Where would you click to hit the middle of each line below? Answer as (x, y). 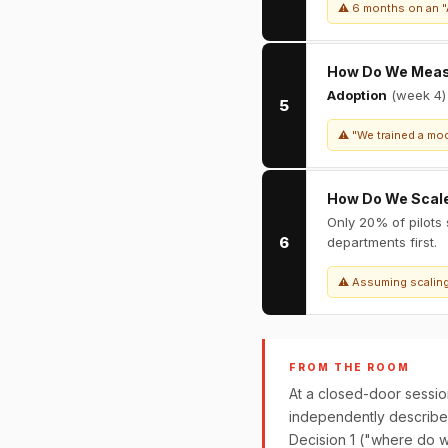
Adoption (357, 95)
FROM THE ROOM (349, 367)
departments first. (382, 242)
